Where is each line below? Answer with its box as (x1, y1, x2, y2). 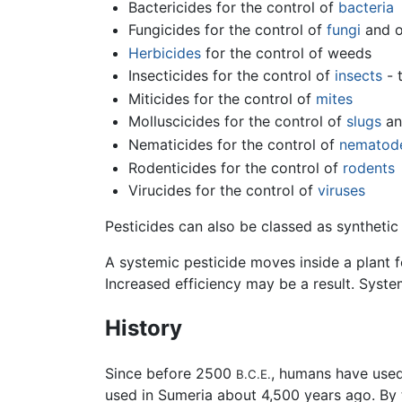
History (105, 315, 182, 342)
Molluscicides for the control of (127, 112, 346, 131)
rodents (342, 158, 395, 177)
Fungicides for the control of (127, 21, 327, 39)
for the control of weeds (200, 43, 371, 62)
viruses (317, 181, 365, 200)
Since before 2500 (105, 364, 236, 383)
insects (334, 66, 382, 85)
